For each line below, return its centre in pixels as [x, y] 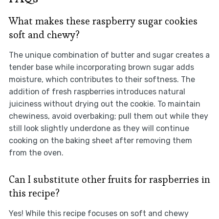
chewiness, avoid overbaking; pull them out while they [108, 116]
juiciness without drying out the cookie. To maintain [104, 104]
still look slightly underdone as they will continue [99, 129]
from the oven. [36, 153]
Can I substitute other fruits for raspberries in [109, 180]
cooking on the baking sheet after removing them [100, 141]
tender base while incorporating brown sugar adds [101, 67]
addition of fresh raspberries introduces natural [97, 92]
